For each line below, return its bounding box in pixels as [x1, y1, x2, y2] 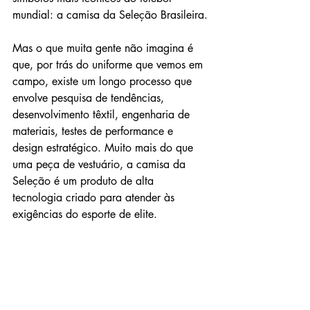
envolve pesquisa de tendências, [12, 91, 167, 105]
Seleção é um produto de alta [12, 174, 157, 188]
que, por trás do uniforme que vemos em [12, 57, 206, 72]
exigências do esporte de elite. [12, 207, 157, 221]
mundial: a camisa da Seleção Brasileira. [12, 8, 208, 22]
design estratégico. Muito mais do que [12, 140, 197, 155]
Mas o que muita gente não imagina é [12, 41, 197, 55]
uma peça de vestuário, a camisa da [12, 157, 189, 172]
